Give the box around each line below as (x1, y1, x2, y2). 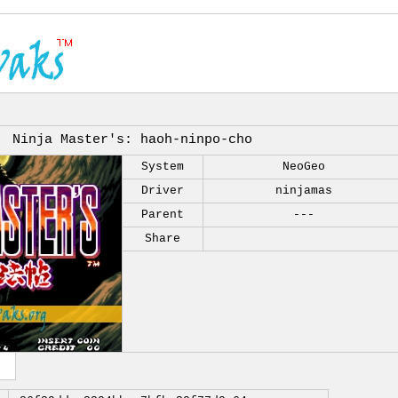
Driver (141, 184, 184, 197)
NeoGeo (283, 160, 325, 173)
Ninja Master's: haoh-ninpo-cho (12, 132, 252, 147)
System (141, 160, 184, 173)
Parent (141, 208, 184, 221)
